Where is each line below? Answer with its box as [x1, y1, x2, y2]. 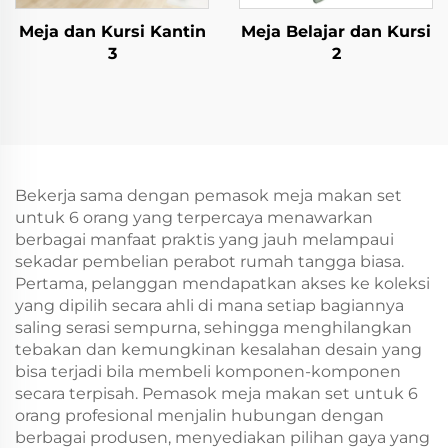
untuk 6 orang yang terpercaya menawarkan [15, 208, 373, 227]
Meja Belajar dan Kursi [241, 22, 431, 41]
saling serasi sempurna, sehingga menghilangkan [15, 318, 412, 337]
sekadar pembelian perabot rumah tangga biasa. [15, 252, 404, 271]
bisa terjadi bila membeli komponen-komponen [15, 362, 401, 381]
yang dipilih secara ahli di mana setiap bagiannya [15, 296, 404, 315]
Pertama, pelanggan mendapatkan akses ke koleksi [15, 274, 430, 293]
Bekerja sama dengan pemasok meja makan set [15, 186, 402, 205]
